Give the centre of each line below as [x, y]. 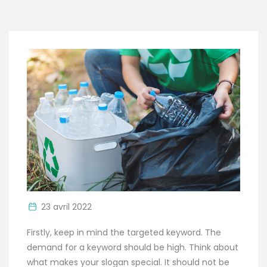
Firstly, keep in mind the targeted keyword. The [124, 232]
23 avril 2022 [66, 207]
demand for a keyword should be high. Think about [133, 247]
